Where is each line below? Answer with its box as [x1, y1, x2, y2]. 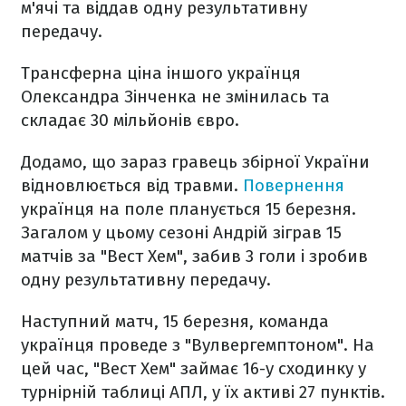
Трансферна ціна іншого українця [21, 63, 301, 83]
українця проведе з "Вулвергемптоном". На [21, 334, 374, 355]
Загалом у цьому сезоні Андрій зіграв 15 [21, 222, 342, 243]
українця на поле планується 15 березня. [21, 198, 356, 219]
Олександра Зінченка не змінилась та [21, 86, 330, 107]
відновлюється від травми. [21, 175, 243, 196]
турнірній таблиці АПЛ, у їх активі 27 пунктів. [21, 382, 385, 402]
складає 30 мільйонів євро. [21, 110, 239, 130]
